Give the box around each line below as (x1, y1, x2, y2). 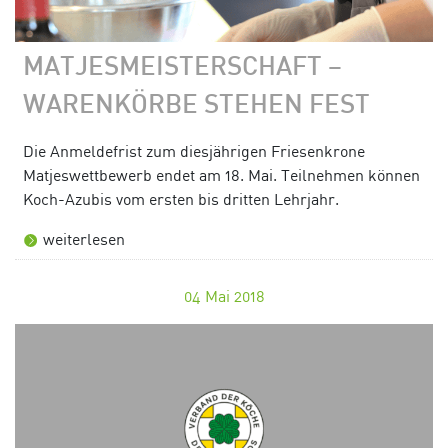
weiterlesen (43, 228, 125, 249)
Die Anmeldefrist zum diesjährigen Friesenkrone (23, 140, 365, 161)
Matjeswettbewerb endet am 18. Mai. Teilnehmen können (23, 164, 420, 185)
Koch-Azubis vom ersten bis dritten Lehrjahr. (23, 188, 339, 209)
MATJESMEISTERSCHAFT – (23, 56, 342, 80)
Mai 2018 (204, 285, 265, 306)
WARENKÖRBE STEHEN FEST (23, 94, 370, 118)
